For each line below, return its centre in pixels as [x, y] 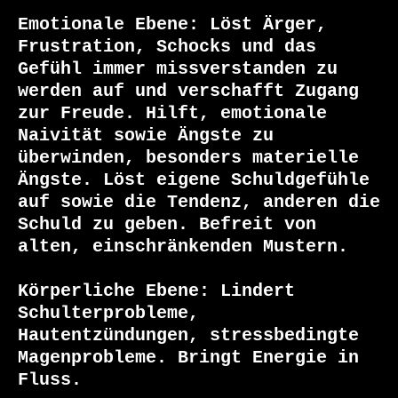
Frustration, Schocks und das [167, 47]
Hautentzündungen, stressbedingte [188, 336]
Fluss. [50, 380]
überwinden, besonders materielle [188, 158]
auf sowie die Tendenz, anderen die [199, 203]
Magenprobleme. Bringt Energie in [188, 358]
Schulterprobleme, [108, 314]
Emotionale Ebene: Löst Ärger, [172, 25]
